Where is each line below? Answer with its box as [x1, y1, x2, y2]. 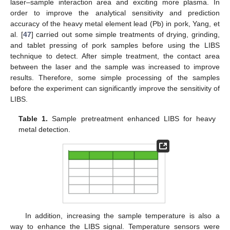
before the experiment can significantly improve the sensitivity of [10, 84, 220, 93]
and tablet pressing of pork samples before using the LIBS [10, 41, 220, 50]
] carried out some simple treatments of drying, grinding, [31, 30, 220, 39]
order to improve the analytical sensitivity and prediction [10, 9, 220, 17]
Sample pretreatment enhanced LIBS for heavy [48, 114, 216, 123]
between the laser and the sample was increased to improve [10, 63, 220, 71]
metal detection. [18, 125, 71, 134]
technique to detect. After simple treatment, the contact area [10, 52, 220, 61]
